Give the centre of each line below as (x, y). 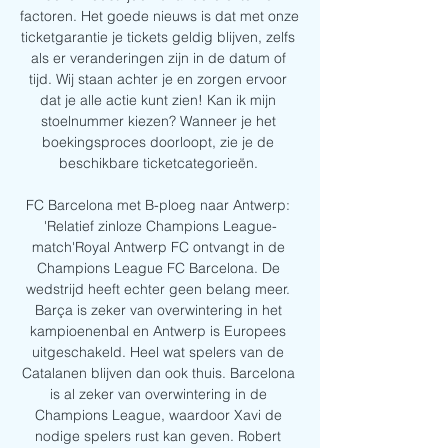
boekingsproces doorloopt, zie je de (158, 142)
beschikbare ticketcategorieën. (160, 163)
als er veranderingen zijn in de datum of (158, 58)
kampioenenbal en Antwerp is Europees (158, 331)
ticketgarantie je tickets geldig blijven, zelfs (158, 37)
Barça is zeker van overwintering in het (158, 310)
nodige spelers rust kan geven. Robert (158, 436)
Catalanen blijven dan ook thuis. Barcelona (158, 373)
